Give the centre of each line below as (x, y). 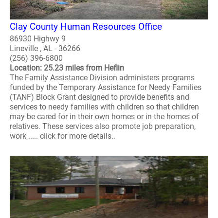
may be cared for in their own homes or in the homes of (104, 117)
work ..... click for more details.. (63, 136)
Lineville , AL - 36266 (45, 49)
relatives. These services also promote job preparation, (103, 127)
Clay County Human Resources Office (86, 27)
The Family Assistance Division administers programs (102, 78)
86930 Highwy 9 (38, 39)
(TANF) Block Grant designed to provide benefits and (100, 97)
